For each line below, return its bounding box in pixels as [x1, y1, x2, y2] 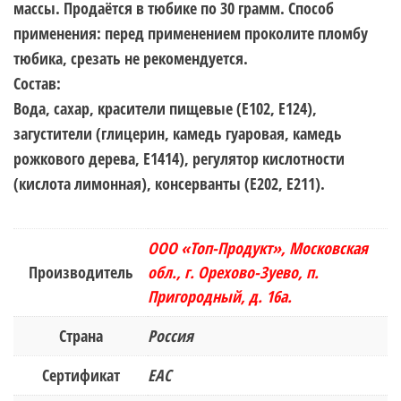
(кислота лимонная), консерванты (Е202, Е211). [13, 172, 325, 194]
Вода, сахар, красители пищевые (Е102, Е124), [13, 97, 317, 119]
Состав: [13, 72, 61, 94]
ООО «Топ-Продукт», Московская [148, 236, 368, 259]
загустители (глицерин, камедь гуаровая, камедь [13, 122, 342, 144]
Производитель [28, 260, 133, 283]
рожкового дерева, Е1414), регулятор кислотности [13, 147, 345, 169]
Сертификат [41, 363, 120, 386]
